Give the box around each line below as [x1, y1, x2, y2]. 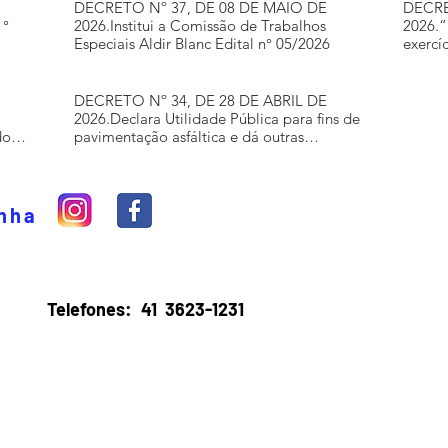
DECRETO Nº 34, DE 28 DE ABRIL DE [74, 91, 327, 110]
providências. [74, 145, 162, 164]
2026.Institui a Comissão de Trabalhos [74, 16, 326, 35]
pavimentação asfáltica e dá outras [74, 127, 304, 146]
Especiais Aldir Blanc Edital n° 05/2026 [74, 34, 330, 53]
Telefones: [47, 298, 132, 320]
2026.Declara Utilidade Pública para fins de [74, 109, 360, 128]
